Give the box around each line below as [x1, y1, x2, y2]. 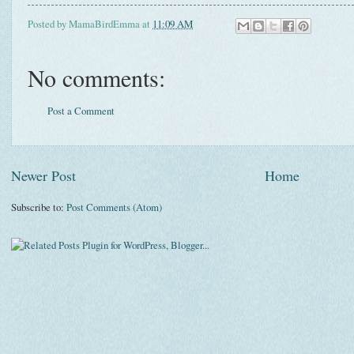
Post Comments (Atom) [66, 199, 162, 214]
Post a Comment [47, 104, 115, 119]
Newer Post [11, 165, 76, 185]
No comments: [28, 62, 165, 94]
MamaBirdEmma [69, 17, 140, 32]
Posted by [28, 17, 69, 32]
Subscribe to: [11, 199, 66, 214]
